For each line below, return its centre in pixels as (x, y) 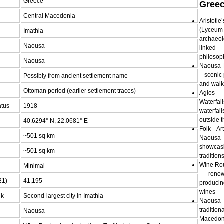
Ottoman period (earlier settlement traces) (80, 91)
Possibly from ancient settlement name (76, 76)
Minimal (34, 166)
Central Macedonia (49, 16)
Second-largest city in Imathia (63, 196)
